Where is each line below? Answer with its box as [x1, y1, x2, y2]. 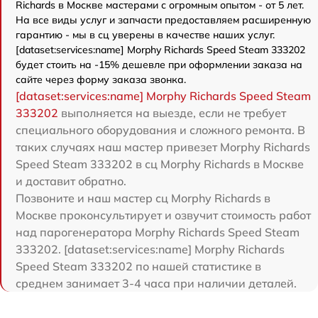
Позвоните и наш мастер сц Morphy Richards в [16, 190, 270, 205]
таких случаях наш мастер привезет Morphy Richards [16, 139, 310, 154]
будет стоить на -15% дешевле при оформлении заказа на [16, 57, 302, 71]
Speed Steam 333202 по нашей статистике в [16, 258, 261, 273]
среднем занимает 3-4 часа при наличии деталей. [16, 275, 297, 290]
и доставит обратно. [16, 173, 126, 188]
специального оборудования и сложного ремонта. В [16, 122, 305, 137]
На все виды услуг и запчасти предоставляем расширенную [16, 13, 311, 26]
